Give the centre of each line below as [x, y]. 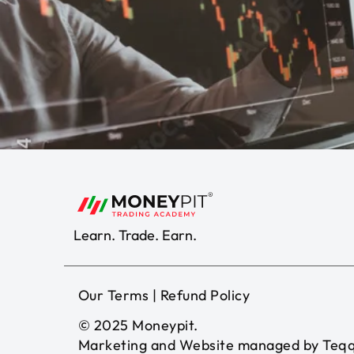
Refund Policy [205, 296]
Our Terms [113, 296]
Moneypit [163, 326]
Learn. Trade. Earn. [135, 235]
